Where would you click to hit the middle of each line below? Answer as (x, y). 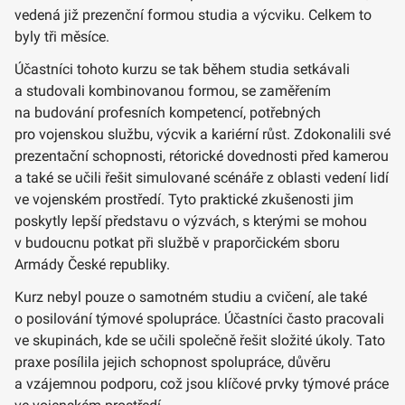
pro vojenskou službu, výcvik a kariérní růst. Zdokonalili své (202, 135)
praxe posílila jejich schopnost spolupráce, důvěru (173, 363)
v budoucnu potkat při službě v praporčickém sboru (177, 243)
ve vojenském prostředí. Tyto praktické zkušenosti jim (184, 200)
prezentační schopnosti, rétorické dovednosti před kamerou (202, 156)
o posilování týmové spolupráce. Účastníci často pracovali (199, 319)
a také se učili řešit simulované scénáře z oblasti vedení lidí (202, 178)
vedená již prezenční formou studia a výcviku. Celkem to (193, 15)
